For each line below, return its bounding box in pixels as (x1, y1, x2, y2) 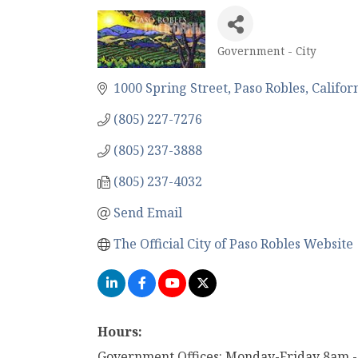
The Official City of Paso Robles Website (113, 235, 353, 253)
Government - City (217, 43, 316, 58)
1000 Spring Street (113, 79, 228, 97)
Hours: (97, 323, 142, 340)
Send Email (113, 204, 182, 221)
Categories (217, 53, 295, 76)
